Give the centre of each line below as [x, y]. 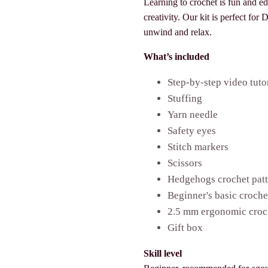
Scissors [185, 163]
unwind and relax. [178, 32]
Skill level [163, 253]
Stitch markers [198, 147]
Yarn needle [193, 115]
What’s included [176, 57]
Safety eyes [192, 131]
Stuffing [185, 98]
